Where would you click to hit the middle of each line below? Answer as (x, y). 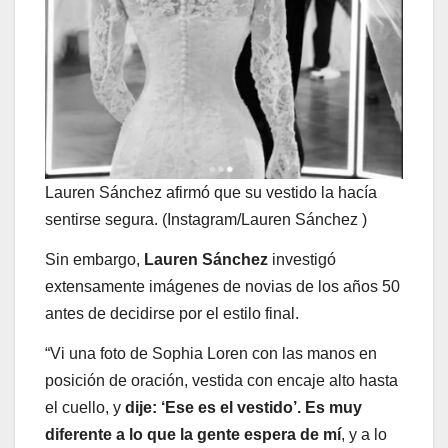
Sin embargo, (92, 260)
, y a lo (364, 434)
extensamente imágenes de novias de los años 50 (222, 287)
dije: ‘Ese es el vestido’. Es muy (243, 407)
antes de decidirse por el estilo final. (172, 314)
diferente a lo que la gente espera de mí (193, 434)
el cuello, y (85, 407)
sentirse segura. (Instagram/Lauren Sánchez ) (206, 220)
